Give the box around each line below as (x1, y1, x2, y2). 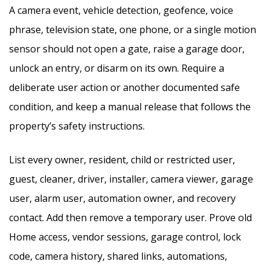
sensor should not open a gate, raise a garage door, (9, 42, 245, 55)
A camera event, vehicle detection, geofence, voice (9, 4, 233, 17)
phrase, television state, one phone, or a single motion (9, 23, 256, 36)
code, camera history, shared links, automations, (9, 250, 227, 263)
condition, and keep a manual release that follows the (9, 100, 251, 113)
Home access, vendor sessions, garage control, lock (9, 230, 241, 243)
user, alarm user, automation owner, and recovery (9, 192, 236, 205)
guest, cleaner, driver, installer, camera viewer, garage (9, 172, 253, 186)
